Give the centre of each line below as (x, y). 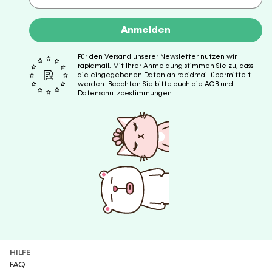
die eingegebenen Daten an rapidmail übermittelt (164, 75)
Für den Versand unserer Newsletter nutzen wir (157, 57)
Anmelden (146, 30)
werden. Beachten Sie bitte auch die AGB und (155, 84)
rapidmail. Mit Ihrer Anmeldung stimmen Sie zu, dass (165, 66)
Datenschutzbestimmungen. (126, 93)
